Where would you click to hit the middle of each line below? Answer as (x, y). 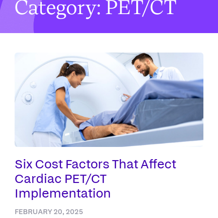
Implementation (63, 193)
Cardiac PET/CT (61, 178)
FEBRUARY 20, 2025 (49, 211)
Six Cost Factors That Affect (95, 163)
